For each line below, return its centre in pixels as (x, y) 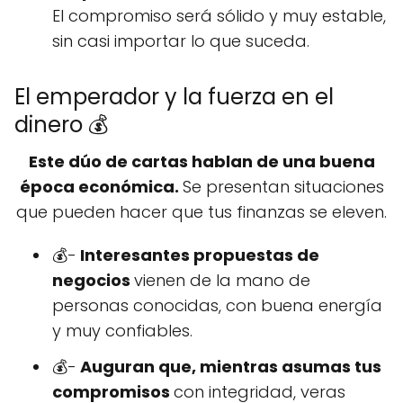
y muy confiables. (122, 331)
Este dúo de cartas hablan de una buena (201, 162)
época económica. (101, 187)
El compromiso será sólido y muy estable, (219, 16)
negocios (93, 281)
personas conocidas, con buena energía (217, 306)
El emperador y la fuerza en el (174, 97)
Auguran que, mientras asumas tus (229, 367)
